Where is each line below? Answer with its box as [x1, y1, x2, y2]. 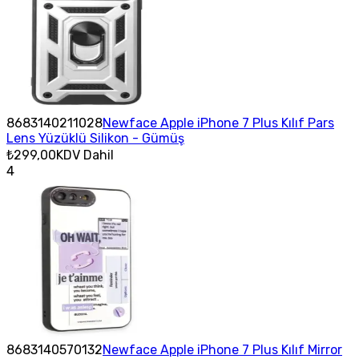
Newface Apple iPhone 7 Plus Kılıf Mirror [103, 341, 342, 357]
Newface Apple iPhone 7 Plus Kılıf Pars [103, 115, 334, 131]
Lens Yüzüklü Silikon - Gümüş [6, 130, 184, 146]
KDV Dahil [56, 147, 114, 163]
